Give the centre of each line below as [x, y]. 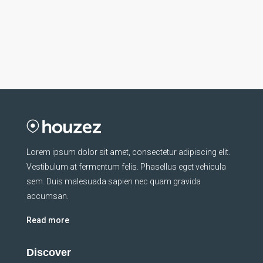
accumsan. [48, 196]
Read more [48, 220]
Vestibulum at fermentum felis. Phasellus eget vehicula [126, 167]
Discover [49, 253]
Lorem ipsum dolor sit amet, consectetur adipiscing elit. [128, 152]
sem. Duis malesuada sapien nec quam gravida [114, 182]
